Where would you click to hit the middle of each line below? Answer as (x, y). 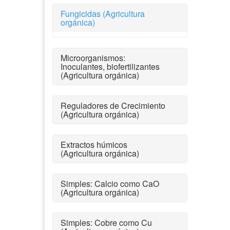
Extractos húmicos (94, 144)
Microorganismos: (93, 57)
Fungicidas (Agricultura (103, 13)
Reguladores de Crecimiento (113, 105)
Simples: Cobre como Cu (106, 222)
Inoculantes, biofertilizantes (110, 66)
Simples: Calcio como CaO (110, 183)
